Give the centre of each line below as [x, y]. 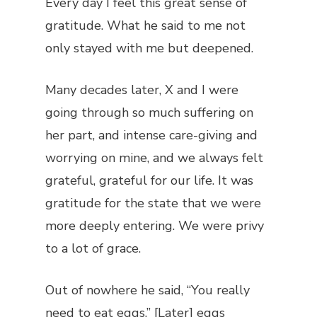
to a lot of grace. [93, 248]
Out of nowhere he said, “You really [148, 290]
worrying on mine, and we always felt [154, 158]
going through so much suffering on [149, 113]
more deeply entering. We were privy [155, 226]
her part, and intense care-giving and [151, 135]
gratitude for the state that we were [153, 203]
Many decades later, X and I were [142, 90]
